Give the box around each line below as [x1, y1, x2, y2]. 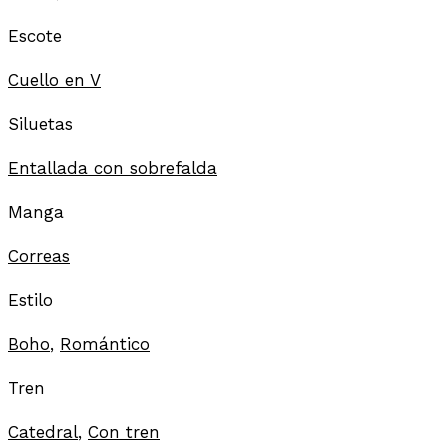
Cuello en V [8, 69, 101, 90]
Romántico [60, 333, 150, 354]
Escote [8, 25, 62, 46]
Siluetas [8, 113, 73, 134]
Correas [8, 245, 70, 266]
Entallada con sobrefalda [8, 157, 217, 178]
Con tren [88, 421, 160, 442]
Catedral [8, 421, 78, 442]
